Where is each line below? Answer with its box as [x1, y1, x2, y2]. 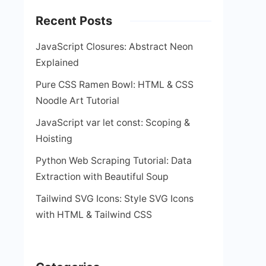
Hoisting [36, 133, 72, 144]
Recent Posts [36, 14, 112, 28]
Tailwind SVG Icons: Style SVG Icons [36, 193, 194, 204]
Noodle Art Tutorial [36, 95, 119, 106]
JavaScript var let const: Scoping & [36, 117, 190, 128]
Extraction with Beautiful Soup [36, 171, 169, 182]
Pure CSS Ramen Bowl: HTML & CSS [36, 79, 194, 90]
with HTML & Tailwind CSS [36, 209, 152, 220]
